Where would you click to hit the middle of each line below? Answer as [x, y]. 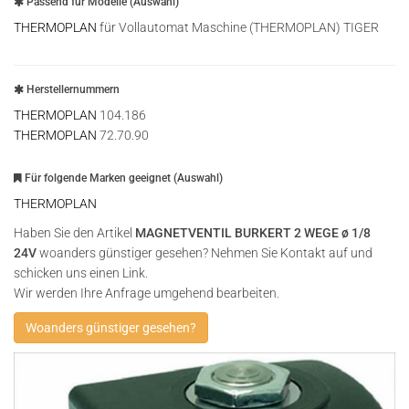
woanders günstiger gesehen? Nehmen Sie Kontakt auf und [204, 253]
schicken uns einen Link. [81, 273]
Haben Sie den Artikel [74, 233]
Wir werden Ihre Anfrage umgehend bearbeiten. [147, 293]
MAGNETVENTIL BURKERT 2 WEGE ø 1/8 [253, 233]
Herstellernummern [72, 89]
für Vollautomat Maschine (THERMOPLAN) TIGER [238, 27]
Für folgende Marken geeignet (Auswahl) [122, 178]
